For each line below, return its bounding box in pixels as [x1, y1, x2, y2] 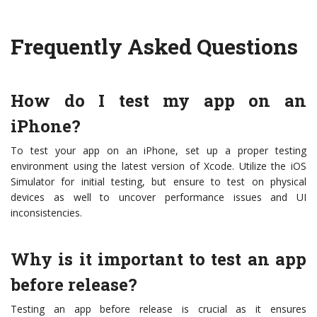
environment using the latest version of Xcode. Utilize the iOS [11, 159, 306, 173]
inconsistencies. [11, 206, 82, 220]
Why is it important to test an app [11, 248, 306, 271]
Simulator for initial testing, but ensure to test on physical [11, 175, 306, 189]
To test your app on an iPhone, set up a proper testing [11, 144, 306, 158]
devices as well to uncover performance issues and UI [11, 190, 306, 204]
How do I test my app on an [11, 89, 306, 113]
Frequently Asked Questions [11, 33, 298, 61]
